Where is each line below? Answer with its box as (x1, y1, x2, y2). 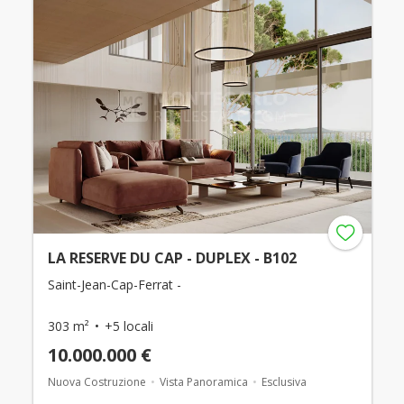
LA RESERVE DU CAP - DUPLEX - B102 (47, 248, 297, 268)
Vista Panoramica (159, 374, 248, 390)
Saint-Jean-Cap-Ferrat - (47, 276, 181, 293)
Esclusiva (261, 374, 307, 390)
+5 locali (104, 317, 153, 335)
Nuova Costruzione (47, 374, 146, 390)
